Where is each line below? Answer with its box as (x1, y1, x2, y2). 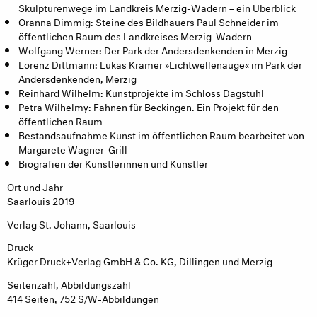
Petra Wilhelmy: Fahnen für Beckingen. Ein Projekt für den (18, 98, 279, 114)
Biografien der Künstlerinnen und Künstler (18, 155, 208, 171)
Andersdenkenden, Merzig (18, 70, 137, 86)
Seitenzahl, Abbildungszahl (7, 276, 131, 292)
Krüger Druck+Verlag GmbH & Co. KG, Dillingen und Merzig (7, 253, 272, 268)
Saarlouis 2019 (7, 192, 74, 207)
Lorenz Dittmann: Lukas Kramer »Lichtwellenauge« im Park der (18, 56, 302, 71)
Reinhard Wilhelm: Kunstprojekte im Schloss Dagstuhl (18, 84, 264, 100)
